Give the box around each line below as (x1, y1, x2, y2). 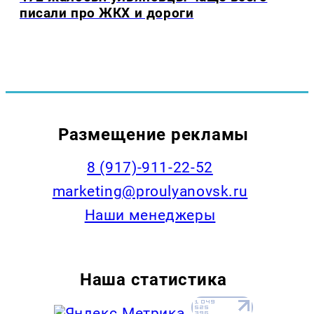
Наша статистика (80, 268, 227, 289)
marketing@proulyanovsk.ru (52, 182, 248, 200)
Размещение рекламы (57, 123, 250, 144)
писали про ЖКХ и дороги (20, 5, 194, 22)
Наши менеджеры (84, 206, 216, 224)
